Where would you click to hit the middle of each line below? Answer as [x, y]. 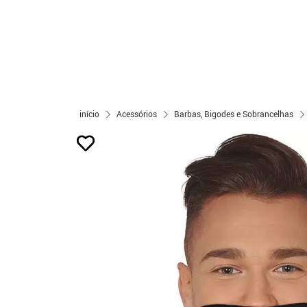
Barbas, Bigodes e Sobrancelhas [234, 114]
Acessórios [137, 114]
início [89, 114]
